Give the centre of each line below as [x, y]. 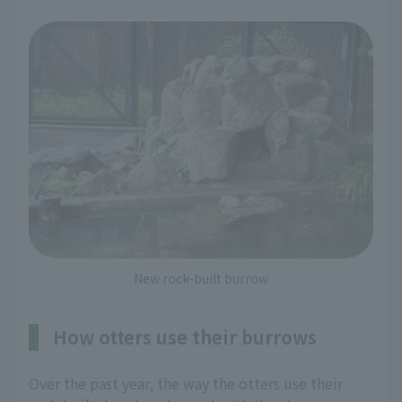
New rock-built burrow [201, 279]
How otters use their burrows [185, 337]
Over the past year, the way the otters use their [186, 384]
